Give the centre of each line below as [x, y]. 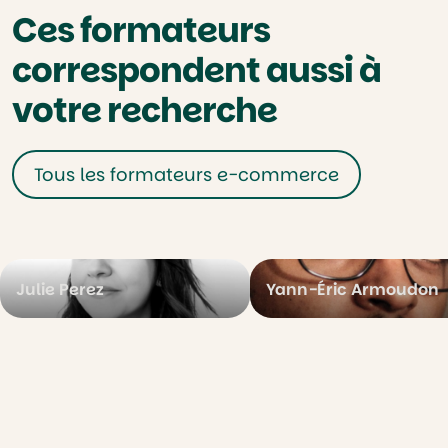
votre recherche [144, 110]
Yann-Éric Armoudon [352, 289]
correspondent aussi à [196, 70]
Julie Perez [60, 289]
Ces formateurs [141, 30]
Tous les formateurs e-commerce [186, 174]
